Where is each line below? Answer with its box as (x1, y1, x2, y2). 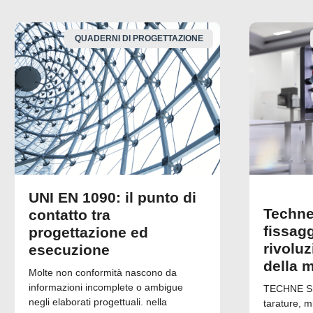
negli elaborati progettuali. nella (29, 296, 167, 307)
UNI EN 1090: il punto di (29, 189, 196, 205)
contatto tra (29, 206, 110, 223)
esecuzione (29, 241, 110, 258)
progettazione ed (29, 224, 148, 240)
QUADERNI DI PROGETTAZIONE (74, 34, 203, 44)
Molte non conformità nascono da (29, 266, 177, 278)
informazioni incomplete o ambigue (29, 281, 183, 293)
